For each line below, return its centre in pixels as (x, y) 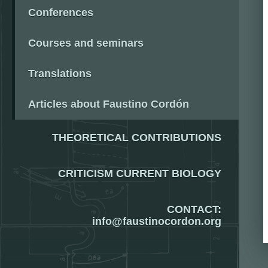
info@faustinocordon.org (157, 221)
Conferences (61, 13)
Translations (60, 74)
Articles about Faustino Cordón (109, 104)
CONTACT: (194, 209)
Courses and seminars (86, 43)
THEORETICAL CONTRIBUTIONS (137, 138)
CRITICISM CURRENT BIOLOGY (140, 173)
